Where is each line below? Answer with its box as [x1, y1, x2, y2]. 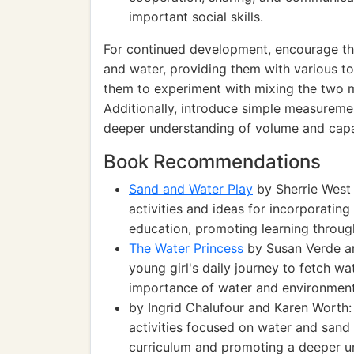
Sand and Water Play [129, 181, 253, 197]
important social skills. [129, 9, 263, 24]
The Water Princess [129, 240, 243, 256]
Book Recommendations [104, 150, 321, 173]
